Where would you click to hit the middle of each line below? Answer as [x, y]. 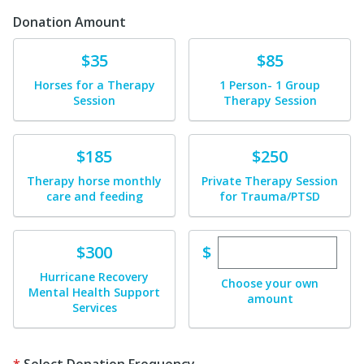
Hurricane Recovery [94, 277]
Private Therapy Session [270, 181]
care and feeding [94, 196]
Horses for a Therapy [94, 85]
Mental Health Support [94, 292]
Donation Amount [69, 22]
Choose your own [270, 283]
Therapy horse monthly [94, 181]
